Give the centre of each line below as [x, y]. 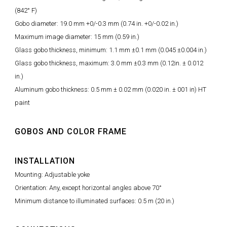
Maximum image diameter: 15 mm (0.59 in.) [77, 36]
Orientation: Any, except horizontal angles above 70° [88, 187]
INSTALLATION [45, 161]
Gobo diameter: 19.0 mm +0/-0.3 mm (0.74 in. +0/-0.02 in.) [97, 23]
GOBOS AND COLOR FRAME [71, 131]
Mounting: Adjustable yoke [52, 174]
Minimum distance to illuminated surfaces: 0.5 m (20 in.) [94, 201]
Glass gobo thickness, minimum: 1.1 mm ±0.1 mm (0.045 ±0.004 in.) [111, 50]
